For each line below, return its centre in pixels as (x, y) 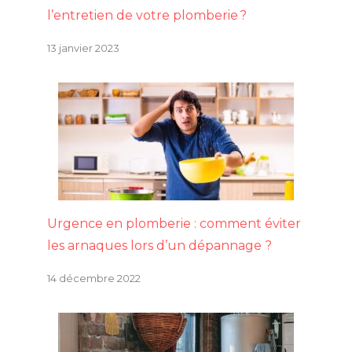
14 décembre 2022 (94, 279)
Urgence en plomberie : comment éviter (174, 224)
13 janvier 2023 (83, 49)
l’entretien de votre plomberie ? (147, 16)
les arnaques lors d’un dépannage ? (159, 246)
